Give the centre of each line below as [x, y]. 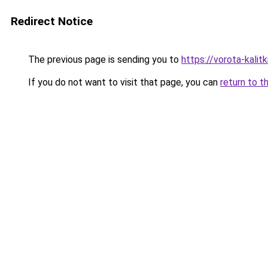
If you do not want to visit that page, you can [123, 82]
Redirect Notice [52, 21]
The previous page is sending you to [103, 60]
